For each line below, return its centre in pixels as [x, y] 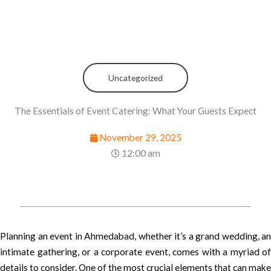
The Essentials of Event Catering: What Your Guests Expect [135, 110]
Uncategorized [135, 77]
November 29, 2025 [140, 137]
